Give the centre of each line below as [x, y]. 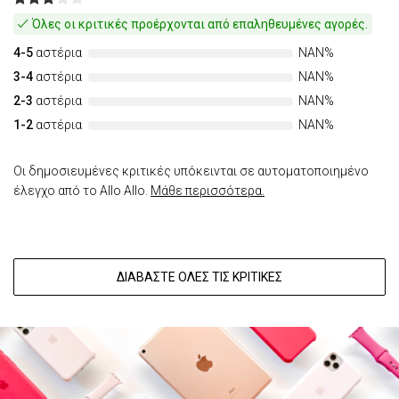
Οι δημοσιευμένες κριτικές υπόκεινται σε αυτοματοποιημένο [191, 171]
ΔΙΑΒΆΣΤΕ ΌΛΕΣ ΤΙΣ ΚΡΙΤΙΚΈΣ [199, 277]
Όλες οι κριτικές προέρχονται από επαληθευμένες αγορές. [199, 24]
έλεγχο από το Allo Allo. [82, 191]
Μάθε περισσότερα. [208, 191]
